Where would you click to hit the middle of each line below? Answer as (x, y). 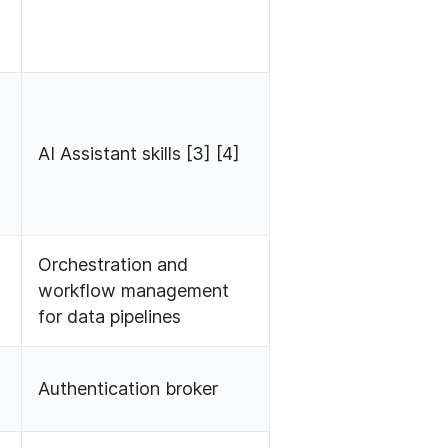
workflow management (134, 291)
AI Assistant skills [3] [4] (139, 154)
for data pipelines (110, 317)
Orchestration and (113, 265)
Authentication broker (128, 389)
